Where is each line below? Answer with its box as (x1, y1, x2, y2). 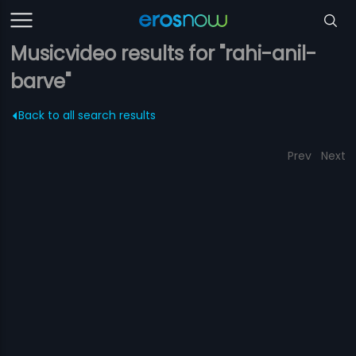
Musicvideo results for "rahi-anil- (10, 41, 317, 67)
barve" (10, 68, 72, 95)
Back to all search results (18, 107, 157, 123)
